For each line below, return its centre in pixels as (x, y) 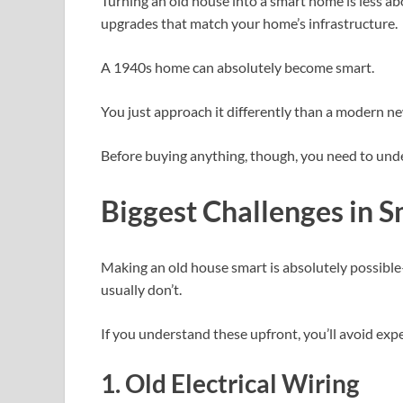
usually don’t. (141, 289)
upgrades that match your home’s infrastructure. (249, 23)
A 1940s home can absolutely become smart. (237, 67)
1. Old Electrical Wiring (230, 383)
